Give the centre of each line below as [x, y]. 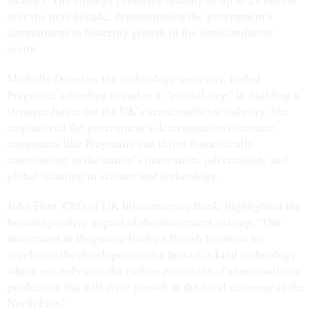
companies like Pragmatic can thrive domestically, [131, 143]
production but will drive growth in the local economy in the [156, 287]
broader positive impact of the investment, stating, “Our [144, 222]
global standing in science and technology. [113, 175]
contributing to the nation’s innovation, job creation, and [147, 159]
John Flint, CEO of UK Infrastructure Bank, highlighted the [154, 206]
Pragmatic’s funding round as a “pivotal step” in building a [153, 95]
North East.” [37, 303]
